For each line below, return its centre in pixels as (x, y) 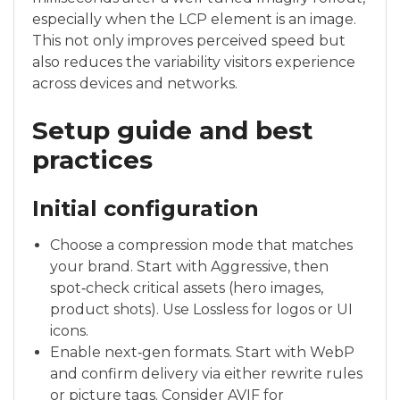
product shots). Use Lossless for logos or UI (201, 309)
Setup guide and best (173, 130)
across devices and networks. (135, 83)
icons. (69, 331)
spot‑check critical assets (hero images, (187, 288)
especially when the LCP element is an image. (194, 19)
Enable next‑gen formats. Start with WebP (202, 352)
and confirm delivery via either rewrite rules (206, 374)
